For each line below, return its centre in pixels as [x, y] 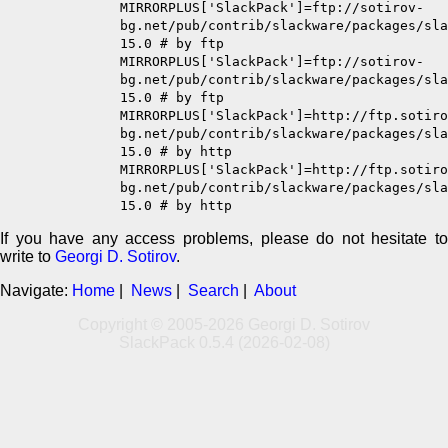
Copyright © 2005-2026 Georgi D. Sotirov [224, 325]
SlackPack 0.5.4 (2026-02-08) [224, 343]
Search [213, 291]
